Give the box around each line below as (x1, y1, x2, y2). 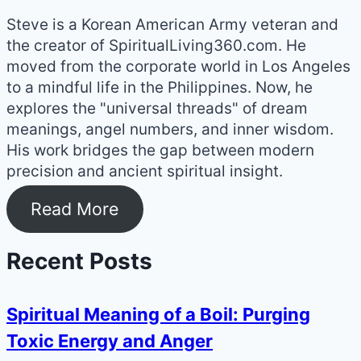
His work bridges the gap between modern (6, 141, 314, 160)
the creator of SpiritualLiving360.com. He (6, 36, 306, 56)
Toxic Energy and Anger (6, 330, 213, 352)
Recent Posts (6, 247, 152, 275)
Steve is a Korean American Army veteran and (6, 15, 338, 35)
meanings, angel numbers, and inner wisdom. (6, 120, 334, 139)
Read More (31, 198, 119, 220)
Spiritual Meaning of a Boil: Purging (6, 304, 310, 326)
